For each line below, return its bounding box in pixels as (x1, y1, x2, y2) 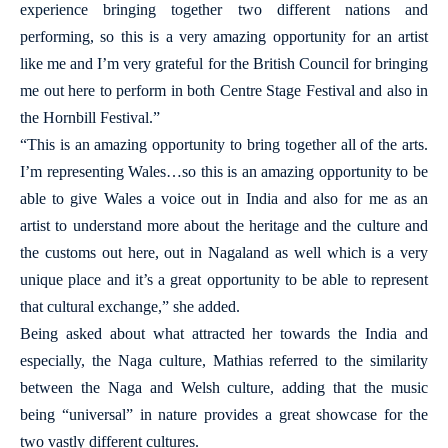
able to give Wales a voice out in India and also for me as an (20, 190, 428, 207)
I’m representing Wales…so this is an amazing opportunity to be (20, 163, 428, 180)
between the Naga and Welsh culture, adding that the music (20, 379, 428, 396)
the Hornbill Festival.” (20, 109, 160, 126)
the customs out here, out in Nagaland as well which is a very (20, 244, 428, 261)
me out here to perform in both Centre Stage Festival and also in (20, 82, 428, 99)
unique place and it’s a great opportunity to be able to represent (20, 271, 428, 288)
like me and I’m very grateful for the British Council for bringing (20, 55, 428, 72)
